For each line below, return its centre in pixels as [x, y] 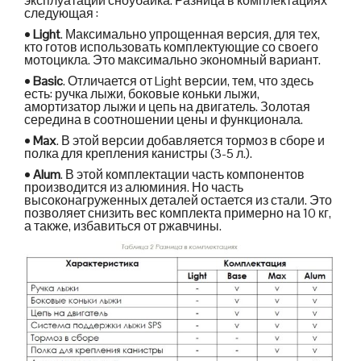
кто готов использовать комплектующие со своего [171, 48]
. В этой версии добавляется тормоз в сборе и [191, 141]
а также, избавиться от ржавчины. [123, 226]
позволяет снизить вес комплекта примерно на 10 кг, [178, 214]
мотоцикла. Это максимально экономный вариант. [172, 60]
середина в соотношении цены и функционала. [164, 120]
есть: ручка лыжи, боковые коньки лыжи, [142, 94]
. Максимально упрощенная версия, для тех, [190, 35]
